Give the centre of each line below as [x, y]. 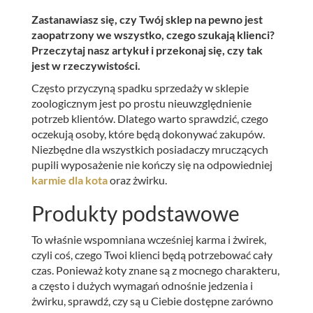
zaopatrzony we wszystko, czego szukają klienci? [153, 34]
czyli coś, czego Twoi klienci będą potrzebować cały [152, 254]
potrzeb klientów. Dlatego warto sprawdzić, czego [150, 118]
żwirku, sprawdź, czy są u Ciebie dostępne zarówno [152, 300]
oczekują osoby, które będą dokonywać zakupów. [148, 133]
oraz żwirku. [137, 180]
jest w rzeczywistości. [86, 65]
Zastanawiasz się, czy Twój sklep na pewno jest [147, 19]
